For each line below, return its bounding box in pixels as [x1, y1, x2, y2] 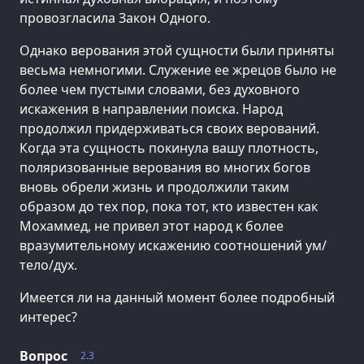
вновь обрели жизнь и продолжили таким [19, 177, 289, 196]
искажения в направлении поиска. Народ [19, 99, 283, 118]
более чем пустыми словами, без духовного [19, 80, 300, 98]
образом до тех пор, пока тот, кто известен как [19, 197, 318, 215]
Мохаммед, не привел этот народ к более [19, 216, 284, 235]
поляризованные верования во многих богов [19, 158, 310, 176]
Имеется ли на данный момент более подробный [19, 288, 335, 306]
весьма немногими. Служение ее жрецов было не [19, 60, 336, 79]
